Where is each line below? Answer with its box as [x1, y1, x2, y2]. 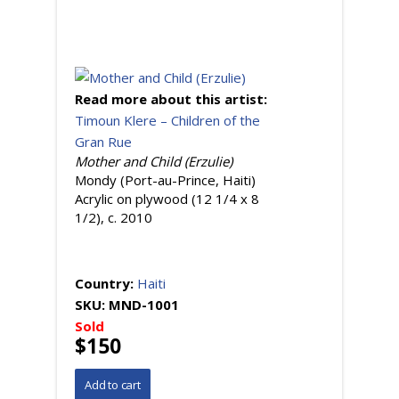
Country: [75, 274, 137, 292]
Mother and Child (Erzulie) [75, 152, 232, 170]
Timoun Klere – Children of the [75, 111, 260, 129]
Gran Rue [75, 133, 132, 151]
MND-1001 [109, 296, 179, 313]
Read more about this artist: [75, 90, 271, 108]
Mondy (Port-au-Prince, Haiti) [75, 171, 256, 189]
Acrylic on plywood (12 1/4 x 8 [75, 190, 259, 208]
